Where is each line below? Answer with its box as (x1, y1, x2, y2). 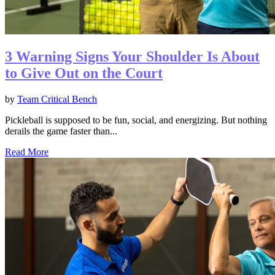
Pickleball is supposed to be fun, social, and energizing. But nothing (5, 115, 267, 126)
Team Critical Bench (17, 94, 97, 105)
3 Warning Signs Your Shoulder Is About (5, 48, 260, 65)
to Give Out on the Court (5, 65, 163, 82)
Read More (5, 147, 48, 158)
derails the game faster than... (5, 126, 117, 137)
